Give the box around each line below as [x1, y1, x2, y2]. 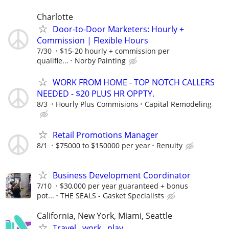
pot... [37, 190, 54, 200]
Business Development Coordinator [53, 169, 191, 181]
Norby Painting [75, 56, 126, 66]
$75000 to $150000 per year [56, 140, 150, 150]
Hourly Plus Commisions [56, 99, 139, 109]
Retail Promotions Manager [53, 129, 158, 141]
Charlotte [37, 11, 73, 23]
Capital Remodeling [145, 99, 212, 109]
